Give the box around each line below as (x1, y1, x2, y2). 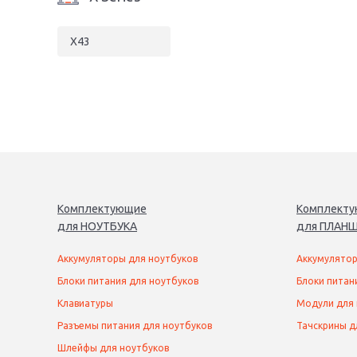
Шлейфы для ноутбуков (57, 343, 169, 353)
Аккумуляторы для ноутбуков (57, 253, 198, 264)
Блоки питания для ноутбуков (57, 276, 198, 286)
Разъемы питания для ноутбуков (57, 320, 212, 331)
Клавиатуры (57, 298, 113, 308)
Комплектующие (57, 202, 147, 215)
